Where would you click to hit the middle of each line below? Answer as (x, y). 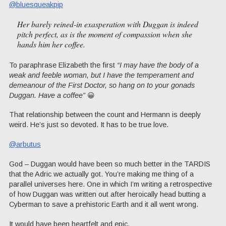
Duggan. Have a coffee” (47, 95)
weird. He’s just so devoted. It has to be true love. (89, 125)
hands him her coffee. (51, 44)
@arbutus (25, 145)
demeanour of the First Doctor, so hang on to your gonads (102, 85)
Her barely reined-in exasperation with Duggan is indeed (107, 24)
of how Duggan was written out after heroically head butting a (107, 194)
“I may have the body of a (158, 65)
